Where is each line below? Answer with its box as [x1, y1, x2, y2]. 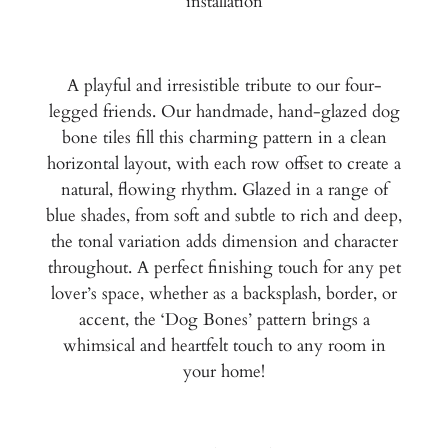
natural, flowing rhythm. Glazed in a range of [60, 178, 388, 202]
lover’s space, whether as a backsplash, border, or [51, 282, 397, 306]
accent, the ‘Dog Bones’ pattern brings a [78, 308, 370, 332]
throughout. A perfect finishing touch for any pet [47, 256, 401, 280]
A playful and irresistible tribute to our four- [66, 74, 382, 98]
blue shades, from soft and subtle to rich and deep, [46, 204, 402, 228]
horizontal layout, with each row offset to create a [47, 152, 401, 176]
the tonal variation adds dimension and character [50, 230, 398, 254]
